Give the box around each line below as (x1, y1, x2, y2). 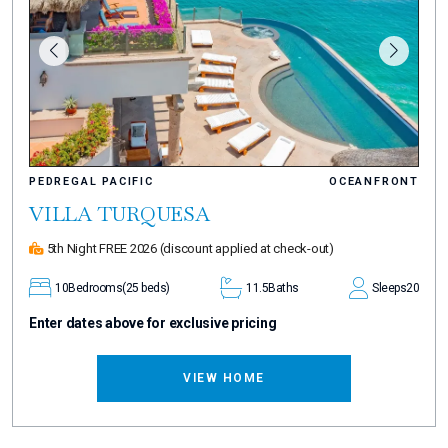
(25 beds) (122, 280, 170, 295)
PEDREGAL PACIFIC (29, 174, 154, 188)
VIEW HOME (183, 370, 265, 385)
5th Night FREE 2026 (43, 240, 160, 256)
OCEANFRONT (329, 174, 419, 188)
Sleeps (372, 280, 406, 295)
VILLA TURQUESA (29, 200, 210, 227)
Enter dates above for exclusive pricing (29, 314, 277, 331)
